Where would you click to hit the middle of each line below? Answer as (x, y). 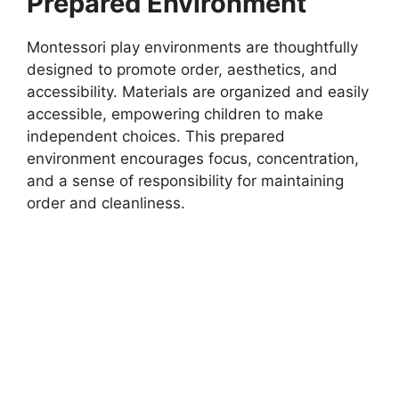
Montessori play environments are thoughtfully (192, 48)
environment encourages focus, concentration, (193, 159)
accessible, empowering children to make (175, 114)
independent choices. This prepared (156, 137)
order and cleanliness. (106, 204)
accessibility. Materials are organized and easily (198, 92)
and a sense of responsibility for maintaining (185, 181)
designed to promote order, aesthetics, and (182, 70)
